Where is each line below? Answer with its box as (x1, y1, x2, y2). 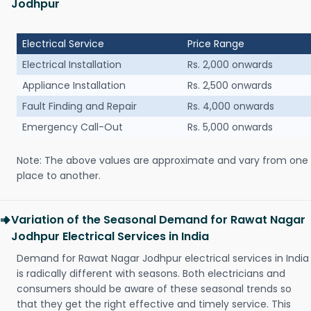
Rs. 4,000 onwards (187, 99, 274, 114)
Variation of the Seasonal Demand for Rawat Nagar (11, 212, 305, 228)
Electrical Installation (22, 58, 121, 72)
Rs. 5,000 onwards (187, 120, 273, 135)
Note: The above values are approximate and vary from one (17, 153, 308, 168)
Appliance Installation (22, 78, 126, 93)
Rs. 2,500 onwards (187, 78, 272, 93)
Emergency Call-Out (22, 120, 123, 135)
